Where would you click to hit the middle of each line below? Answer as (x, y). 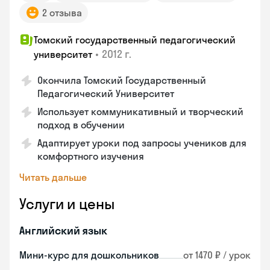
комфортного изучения (91, 156)
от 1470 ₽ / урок (217, 255)
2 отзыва (62, 13)
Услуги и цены (67, 204)
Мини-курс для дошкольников (89, 255)
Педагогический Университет (106, 93)
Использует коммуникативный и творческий (140, 111)
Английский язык (63, 231)
